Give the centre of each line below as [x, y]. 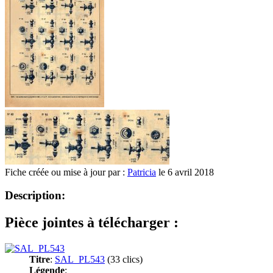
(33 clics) [124, 260]
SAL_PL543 [80, 260]
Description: [35, 196]
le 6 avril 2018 [185, 172]
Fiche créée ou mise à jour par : [66, 172]
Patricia [142, 172]
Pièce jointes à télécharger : [92, 223]
